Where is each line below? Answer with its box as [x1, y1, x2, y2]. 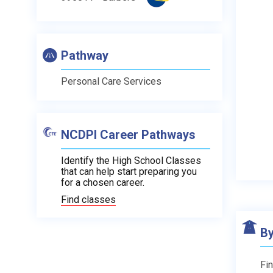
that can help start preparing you [61, 166, 197, 177]
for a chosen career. [61, 177, 144, 188]
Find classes [61, 194, 116, 205]
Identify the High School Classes [61, 155, 201, 166]
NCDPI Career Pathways [61, 127, 196, 142]
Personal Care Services [61, 76, 161, 87]
